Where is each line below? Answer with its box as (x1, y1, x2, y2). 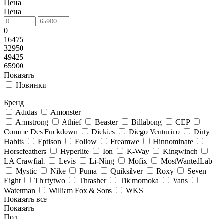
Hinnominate (153, 137, 193, 146)
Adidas (15, 108, 37, 116)
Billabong (131, 118, 162, 126)
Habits (4, 137, 24, 146)
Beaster (95, 118, 118, 126)
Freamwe (110, 137, 139, 146)
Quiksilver (110, 167, 143, 175)
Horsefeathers (4, 147, 46, 155)
